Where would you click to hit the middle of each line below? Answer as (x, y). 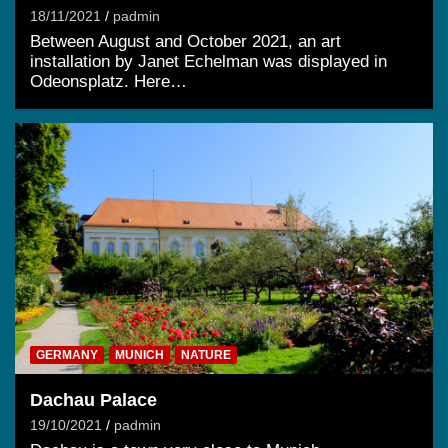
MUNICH (139, 354)
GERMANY (67, 354)
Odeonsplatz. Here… (108, 82)
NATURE (206, 354)
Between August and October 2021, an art (185, 42)
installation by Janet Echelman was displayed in (208, 62)
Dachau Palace (93, 399)
